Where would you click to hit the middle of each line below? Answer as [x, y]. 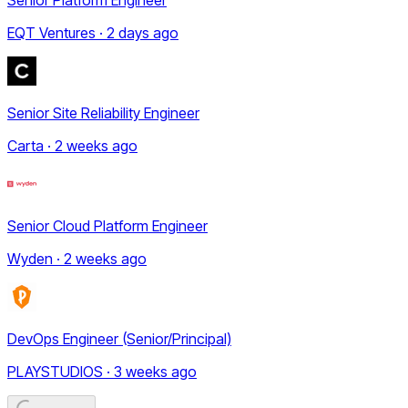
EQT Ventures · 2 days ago [93, 32]
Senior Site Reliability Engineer [103, 112]
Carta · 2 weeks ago [72, 145]
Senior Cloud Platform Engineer [107, 225]
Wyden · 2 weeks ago [77, 258]
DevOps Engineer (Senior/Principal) [119, 338]
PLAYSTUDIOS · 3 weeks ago [102, 371]
